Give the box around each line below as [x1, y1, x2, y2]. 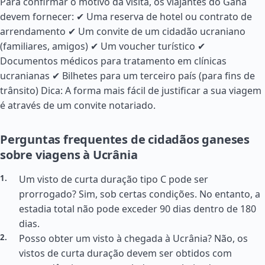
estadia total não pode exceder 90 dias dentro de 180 [19, 202, 256, 215]
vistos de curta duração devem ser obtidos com [19, 247, 232, 260]
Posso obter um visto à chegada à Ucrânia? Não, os [19, 232, 248, 245]
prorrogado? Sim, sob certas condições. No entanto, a [19, 188, 260, 201]
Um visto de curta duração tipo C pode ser [19, 173, 208, 186]
